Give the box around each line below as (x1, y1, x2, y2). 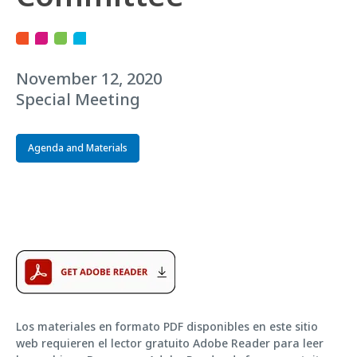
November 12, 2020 (16, 67, 162, 89)
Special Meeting (16, 88, 140, 110)
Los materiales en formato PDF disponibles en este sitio (16, 318, 318, 334)
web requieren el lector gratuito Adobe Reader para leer (16, 335, 324, 351)
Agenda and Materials (28, 140, 127, 155)
